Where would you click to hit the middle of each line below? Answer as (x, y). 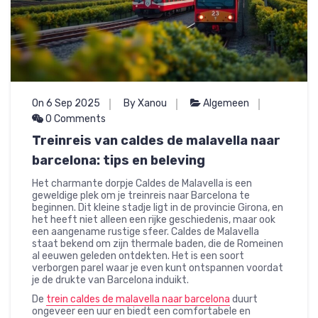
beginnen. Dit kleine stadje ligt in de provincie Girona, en (158, 208)
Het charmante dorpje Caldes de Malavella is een (142, 184)
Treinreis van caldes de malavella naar (156, 141)
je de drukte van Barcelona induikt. (110, 280)
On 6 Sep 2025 (66, 104)
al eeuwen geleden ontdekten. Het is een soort (138, 256)
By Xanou (145, 104)
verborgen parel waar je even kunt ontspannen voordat (158, 268)
